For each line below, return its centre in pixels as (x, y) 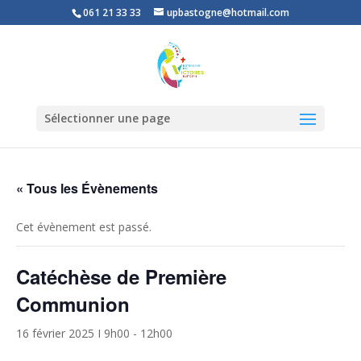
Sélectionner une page (107, 118)
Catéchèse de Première (121, 276)
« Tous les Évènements (87, 188)
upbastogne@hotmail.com (228, 12)
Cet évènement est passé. (84, 227)
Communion (73, 304)
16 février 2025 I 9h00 (73, 333)
